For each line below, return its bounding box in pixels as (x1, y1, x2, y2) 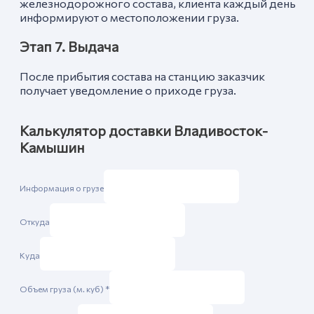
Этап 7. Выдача (20, 37, 118, 55)
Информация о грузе (20, 182, 104, 193)
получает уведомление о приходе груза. (20, 82, 236, 97)
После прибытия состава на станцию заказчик (20, 68, 265, 83)
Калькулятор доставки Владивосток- (20, 121, 268, 139)
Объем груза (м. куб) (20, 283, 105, 294)
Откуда (20, 216, 50, 226)
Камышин (20, 138, 85, 156)
